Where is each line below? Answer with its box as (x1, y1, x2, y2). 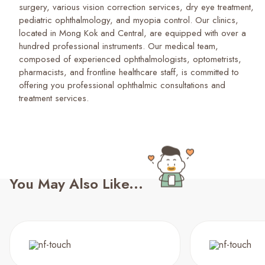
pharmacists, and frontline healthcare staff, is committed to (19, 66, 239, 79)
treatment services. (19, 92, 89, 105)
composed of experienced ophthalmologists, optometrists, (19, 53, 241, 66)
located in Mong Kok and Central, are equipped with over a (19, 27, 246, 40)
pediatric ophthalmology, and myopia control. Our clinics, (19, 14, 238, 27)
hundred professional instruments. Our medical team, (19, 40, 218, 53)
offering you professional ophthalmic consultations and (19, 79, 225, 92)
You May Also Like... (9, 173, 143, 194)
